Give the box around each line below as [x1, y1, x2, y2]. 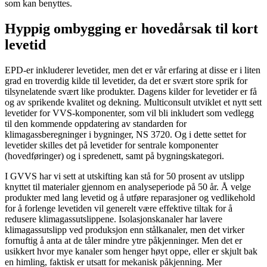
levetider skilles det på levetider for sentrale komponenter [5, 140, 218, 151]
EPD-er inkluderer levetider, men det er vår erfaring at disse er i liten [5, 65, 260, 76]
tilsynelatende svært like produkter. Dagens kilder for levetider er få [5, 86, 257, 97]
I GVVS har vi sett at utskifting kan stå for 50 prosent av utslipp [5, 171, 244, 182]
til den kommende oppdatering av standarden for [5, 119, 187, 129]
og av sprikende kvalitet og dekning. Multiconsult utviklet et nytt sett [5, 97, 262, 108]
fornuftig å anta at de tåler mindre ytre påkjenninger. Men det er [5, 235, 242, 246]
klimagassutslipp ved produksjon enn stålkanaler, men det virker [5, 225, 244, 235]
